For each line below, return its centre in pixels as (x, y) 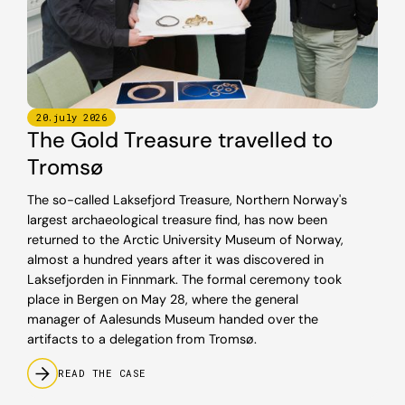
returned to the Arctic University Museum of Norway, (185, 239)
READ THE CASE (102, 372)
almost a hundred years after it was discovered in (175, 259)
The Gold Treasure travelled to (180, 139)
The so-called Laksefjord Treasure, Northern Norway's (187, 199)
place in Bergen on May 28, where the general (163, 299)
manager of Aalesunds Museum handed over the (173, 319)
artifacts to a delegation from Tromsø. (142, 339)
